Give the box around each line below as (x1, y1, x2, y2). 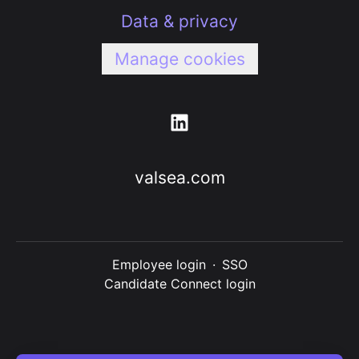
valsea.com (134, 167, 225, 188)
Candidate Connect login (103, 276, 256, 292)
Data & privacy (121, 11, 238, 31)
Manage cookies (114, 49, 245, 69)
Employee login (111, 256, 206, 273)
